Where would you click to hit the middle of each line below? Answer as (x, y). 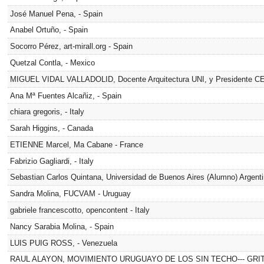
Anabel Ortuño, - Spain (49, 30)
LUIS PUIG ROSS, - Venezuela (63, 243)
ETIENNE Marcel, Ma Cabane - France (76, 144)
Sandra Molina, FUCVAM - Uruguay (70, 194)
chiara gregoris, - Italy (47, 112)
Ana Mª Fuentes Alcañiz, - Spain (65, 95)
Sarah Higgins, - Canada (51, 128)
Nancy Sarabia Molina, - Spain (62, 226)
